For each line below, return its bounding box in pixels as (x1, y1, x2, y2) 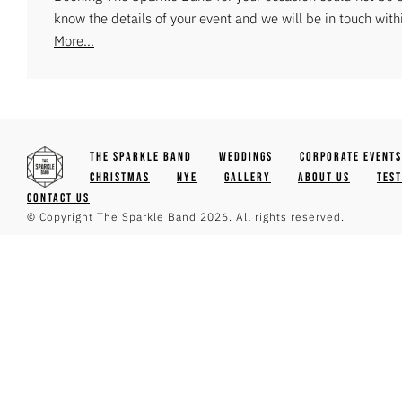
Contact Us (27, 189, 90, 205)
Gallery (224, 169, 271, 185)
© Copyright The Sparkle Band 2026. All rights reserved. (27, 209, 345, 223)
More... (54, 31, 94, 49)
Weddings (219, 148, 273, 164)
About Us (298, 169, 350, 185)
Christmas (90, 169, 150, 185)
